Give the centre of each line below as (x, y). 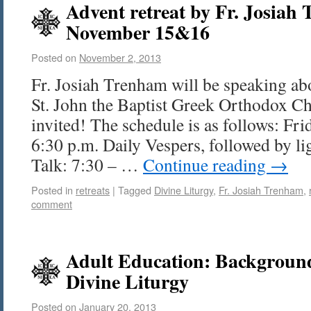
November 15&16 (138, 32)
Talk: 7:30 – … (87, 165)
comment (52, 204)
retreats (93, 190)
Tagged (135, 190)
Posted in (52, 190)
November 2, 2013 (120, 57)
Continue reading (207, 165)
